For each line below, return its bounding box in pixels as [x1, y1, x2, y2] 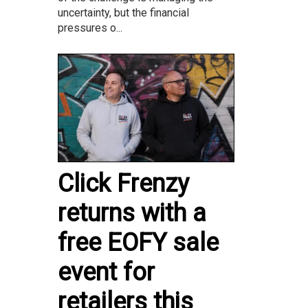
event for [58, 257, 155, 287]
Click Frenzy [58, 168, 189, 198]
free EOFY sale [58, 228, 219, 257]
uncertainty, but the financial [58, 5, 189, 19]
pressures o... [58, 21, 122, 34]
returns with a [58, 198, 206, 228]
